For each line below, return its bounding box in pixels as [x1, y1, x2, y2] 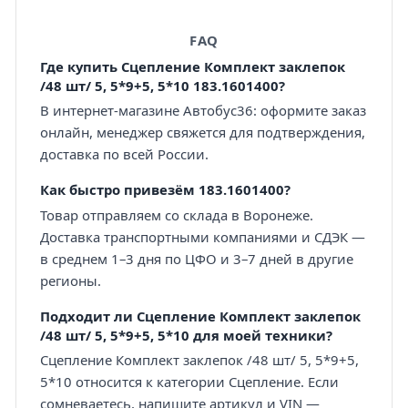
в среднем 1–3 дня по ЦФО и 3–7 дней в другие [39, 249, 353, 268]
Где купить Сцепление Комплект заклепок [39, 57, 345, 76]
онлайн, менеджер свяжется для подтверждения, [39, 123, 365, 142]
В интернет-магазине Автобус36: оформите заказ [39, 101, 366, 120]
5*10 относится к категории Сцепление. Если [39, 372, 339, 391]
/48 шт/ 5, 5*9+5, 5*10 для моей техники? [39, 325, 332, 344]
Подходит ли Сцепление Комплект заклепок [39, 306, 361, 325]
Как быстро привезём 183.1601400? [39, 180, 291, 199]
